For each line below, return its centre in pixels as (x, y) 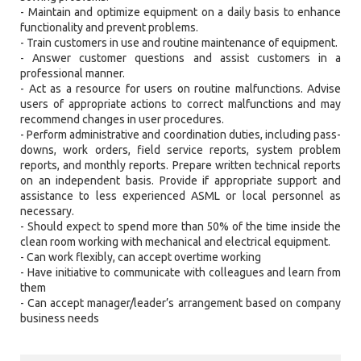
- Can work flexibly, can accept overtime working (141, 257)
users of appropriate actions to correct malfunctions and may (180, 104)
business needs (60, 319)
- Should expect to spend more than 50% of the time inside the (180, 227)
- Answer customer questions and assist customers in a (180, 58)
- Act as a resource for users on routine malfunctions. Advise (180, 89)
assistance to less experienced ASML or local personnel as (180, 196)
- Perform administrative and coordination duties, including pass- (180, 135)
